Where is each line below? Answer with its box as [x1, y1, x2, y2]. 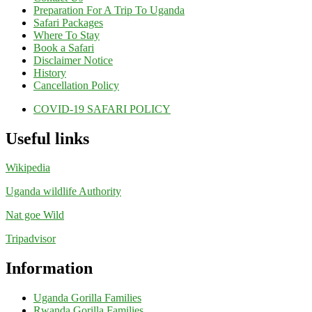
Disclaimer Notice [33, 54, 113, 66]
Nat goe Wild [6, 209, 64, 221]
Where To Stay [33, 29, 100, 41]
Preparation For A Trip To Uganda [33, 3, 185, 16]
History [33, 66, 66, 79]
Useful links [6, 129, 89, 148]
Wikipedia [6, 162, 50, 174]
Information [6, 259, 93, 278]
